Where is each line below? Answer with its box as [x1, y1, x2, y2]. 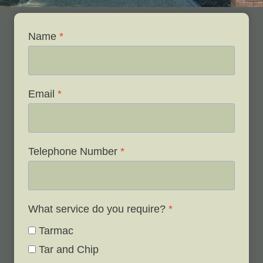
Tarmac [39, 224, 73, 237]
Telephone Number [28, 145, 117, 157]
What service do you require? [28, 203, 166, 215]
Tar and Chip [39, 243, 99, 255]
